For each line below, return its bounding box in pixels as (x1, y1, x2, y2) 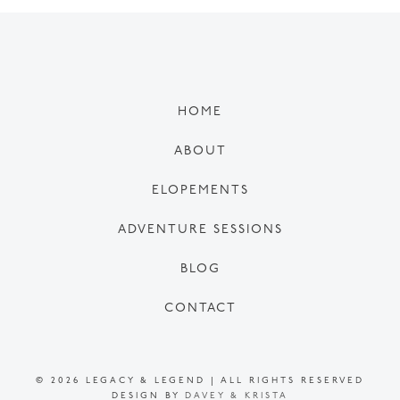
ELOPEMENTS (151, 184, 249, 198)
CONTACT (163, 302, 237, 316)
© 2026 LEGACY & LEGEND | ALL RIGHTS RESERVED (36, 376, 364, 387)
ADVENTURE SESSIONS (117, 223, 283, 237)
